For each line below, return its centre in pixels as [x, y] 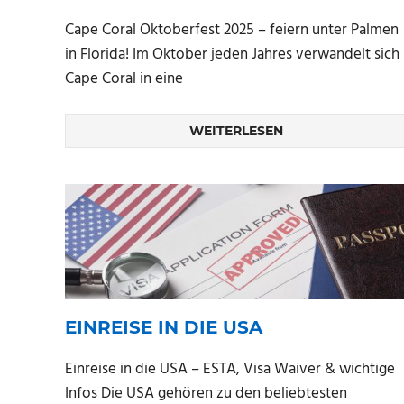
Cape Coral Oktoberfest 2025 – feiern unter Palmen [232, 30]
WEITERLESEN [236, 131]
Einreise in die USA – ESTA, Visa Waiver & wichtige [230, 370]
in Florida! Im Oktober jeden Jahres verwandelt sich [232, 54]
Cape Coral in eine [124, 78]
